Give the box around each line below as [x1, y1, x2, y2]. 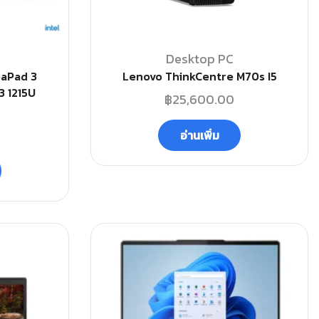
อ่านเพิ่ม [179, 126, 219, 144]
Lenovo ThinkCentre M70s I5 [122, 68, 277, 85]
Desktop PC [165, 49, 234, 68]
